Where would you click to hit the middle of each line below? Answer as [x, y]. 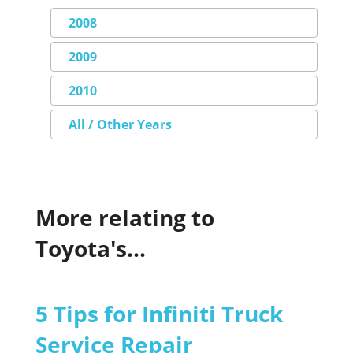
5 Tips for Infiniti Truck [159, 314]
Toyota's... [91, 248]
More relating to [125, 217]
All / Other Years [120, 125]
